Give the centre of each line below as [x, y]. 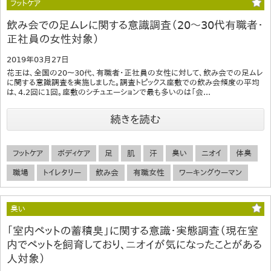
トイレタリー [62, 172]
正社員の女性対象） [53, 39]
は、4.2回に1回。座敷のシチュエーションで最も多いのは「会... [109, 93]
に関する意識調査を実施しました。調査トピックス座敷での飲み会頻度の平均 [133, 83]
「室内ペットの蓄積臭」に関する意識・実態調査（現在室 [132, 230]
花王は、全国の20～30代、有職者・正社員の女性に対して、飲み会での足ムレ [135, 73]
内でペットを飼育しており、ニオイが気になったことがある [134, 244]
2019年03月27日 [38, 60]
